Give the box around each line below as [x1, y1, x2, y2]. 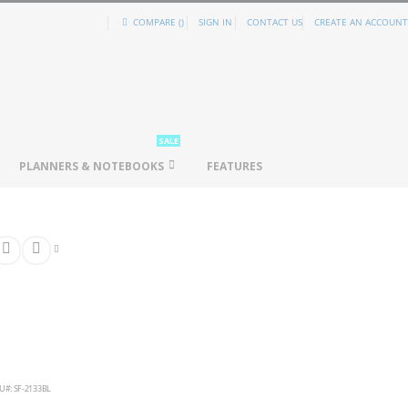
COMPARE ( [130, 15, 181, 28]
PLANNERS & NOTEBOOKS [19, 158, 164, 174]
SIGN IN [199, 15, 232, 28]
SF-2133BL [13, 382, 51, 395]
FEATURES [207, 158, 262, 174]
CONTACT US [247, 15, 302, 28]
